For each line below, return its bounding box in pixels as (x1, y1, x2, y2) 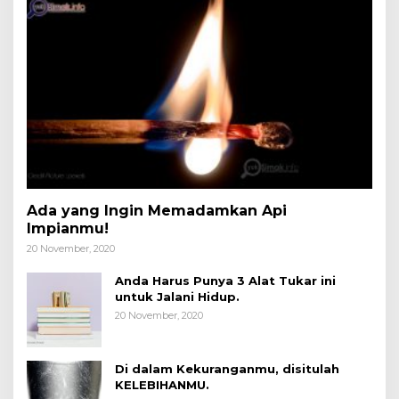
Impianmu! (27, 219, 109, 237)
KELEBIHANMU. (115, 377, 209, 392)
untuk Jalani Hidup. (115, 289, 240, 304)
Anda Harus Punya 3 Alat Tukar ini (115, 273, 336, 288)
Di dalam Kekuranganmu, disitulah (115, 361, 339, 376)
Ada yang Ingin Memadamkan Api (27, 201, 287, 219)
